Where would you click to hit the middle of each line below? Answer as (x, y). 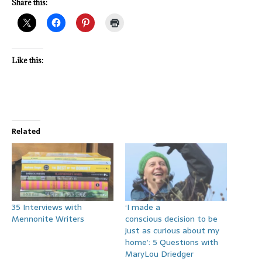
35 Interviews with (47, 207)
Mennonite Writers (48, 219)
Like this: (27, 60)
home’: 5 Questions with (172, 242)
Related (26, 131)
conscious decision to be (171, 219)
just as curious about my (172, 231)
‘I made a (143, 207)
